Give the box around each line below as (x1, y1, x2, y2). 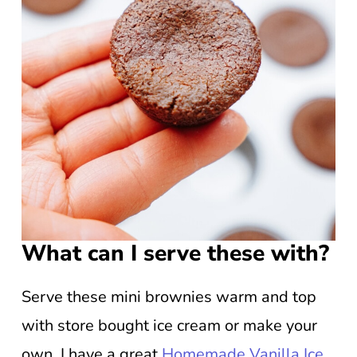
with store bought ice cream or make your (22, 315, 317, 337)
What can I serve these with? (22, 238, 329, 269)
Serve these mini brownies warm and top (22, 286, 316, 308)
